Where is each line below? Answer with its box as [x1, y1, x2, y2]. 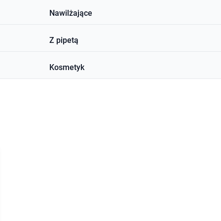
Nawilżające [49, 8, 93, 18]
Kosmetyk [49, 63, 85, 72]
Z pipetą [49, 36, 79, 45]
